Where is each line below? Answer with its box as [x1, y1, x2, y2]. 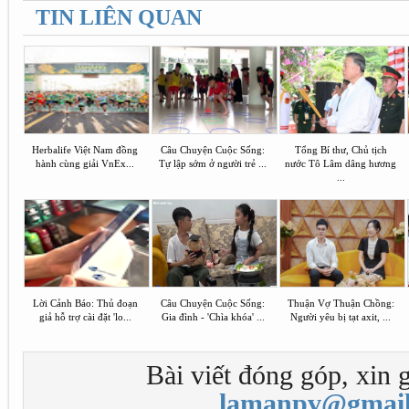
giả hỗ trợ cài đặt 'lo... [38, 311, 131, 322]
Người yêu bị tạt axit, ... [290, 311, 391, 322]
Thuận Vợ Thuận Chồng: [287, 298, 394, 309]
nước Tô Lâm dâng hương [285, 158, 396, 169]
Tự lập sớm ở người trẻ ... [159, 158, 267, 169]
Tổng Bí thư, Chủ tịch [294, 144, 387, 155]
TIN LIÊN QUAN [36, 5, 202, 29]
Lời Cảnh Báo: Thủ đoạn [32, 298, 138, 309]
